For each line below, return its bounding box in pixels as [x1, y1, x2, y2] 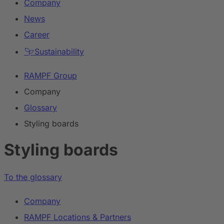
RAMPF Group [24, 70, 77, 80]
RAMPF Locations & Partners [24, 211, 131, 222]
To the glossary [4, 171, 62, 182]
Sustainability [32, 46, 84, 56]
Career [24, 29, 49, 39]
